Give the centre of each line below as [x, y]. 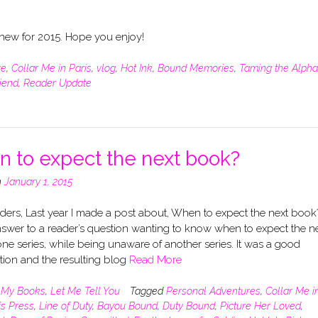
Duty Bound [188, 306]
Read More [155, 260]
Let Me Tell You [85, 291]
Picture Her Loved [260, 306]
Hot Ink [137, 68]
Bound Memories [196, 68]
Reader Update [57, 83]
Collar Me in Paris [51, 68]
